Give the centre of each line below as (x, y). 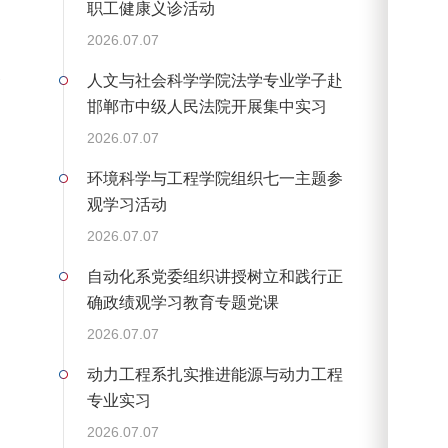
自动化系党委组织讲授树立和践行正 (214, 277)
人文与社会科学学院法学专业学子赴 (214, 81)
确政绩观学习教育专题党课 (182, 303)
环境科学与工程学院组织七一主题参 (214, 179)
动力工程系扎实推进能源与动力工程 (214, 375)
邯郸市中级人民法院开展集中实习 (206, 107)
